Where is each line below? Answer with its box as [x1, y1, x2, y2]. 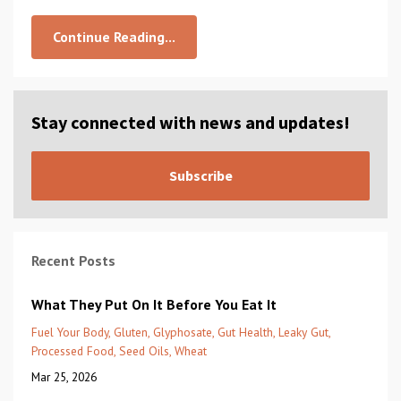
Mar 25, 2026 [31, 368, 97, 385]
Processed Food [31, 342, 114, 359]
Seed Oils [119, 342, 169, 359]
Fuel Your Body [31, 323, 108, 340]
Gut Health [218, 323, 273, 340]
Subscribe [168, 166, 233, 184]
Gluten [114, 323, 148, 340]
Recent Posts [31, 251, 115, 269]
